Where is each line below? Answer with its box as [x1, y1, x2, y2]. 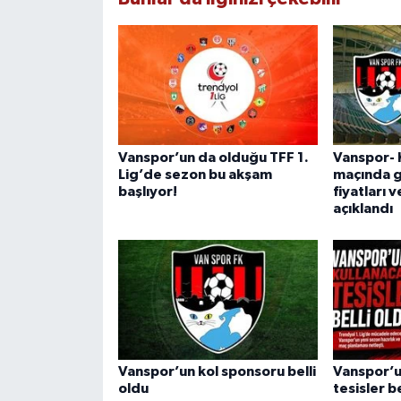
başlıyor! [117, 183, 177, 199]
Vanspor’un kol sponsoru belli [117, 364, 316, 380]
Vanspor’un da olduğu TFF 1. [117, 149, 309, 165]
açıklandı [332, 200, 393, 216]
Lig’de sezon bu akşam [117, 166, 272, 182]
